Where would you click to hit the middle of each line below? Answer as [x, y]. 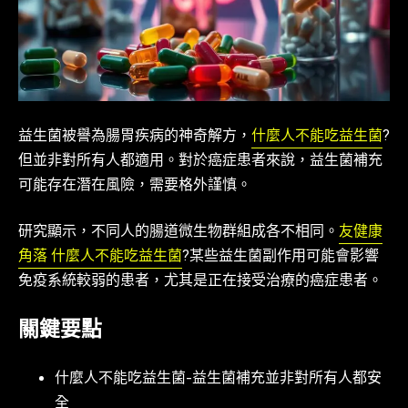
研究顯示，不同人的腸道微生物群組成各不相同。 [178, 232]
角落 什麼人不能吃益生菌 [100, 257]
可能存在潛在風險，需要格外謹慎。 [135, 186]
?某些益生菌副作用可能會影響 [280, 257]
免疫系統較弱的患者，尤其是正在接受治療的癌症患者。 [200, 281]
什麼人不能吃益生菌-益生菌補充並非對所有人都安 [218, 380]
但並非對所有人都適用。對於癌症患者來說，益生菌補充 [200, 161]
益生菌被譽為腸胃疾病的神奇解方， [135, 137]
